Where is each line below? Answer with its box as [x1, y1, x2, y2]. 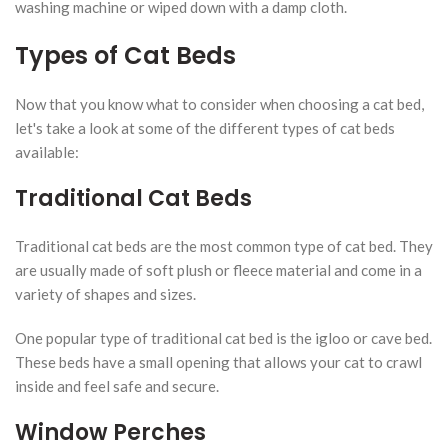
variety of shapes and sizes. [15, 284, 196, 303]
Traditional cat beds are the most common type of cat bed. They [15, 236, 433, 255]
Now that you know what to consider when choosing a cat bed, [15, 94, 424, 113]
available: [15, 142, 79, 161]
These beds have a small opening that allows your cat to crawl [15, 352, 422, 371]
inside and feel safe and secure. [15, 376, 219, 395]
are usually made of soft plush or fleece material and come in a [15, 260, 422, 279]
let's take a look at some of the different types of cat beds [15, 118, 395, 137]
